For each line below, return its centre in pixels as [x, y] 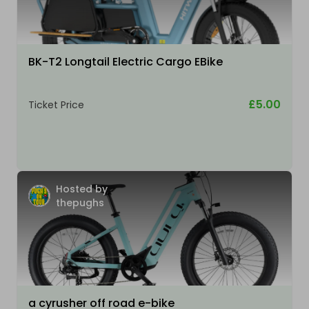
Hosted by [82, 189]
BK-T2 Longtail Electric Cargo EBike [126, 61]
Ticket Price [56, 104]
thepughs [80, 202]
